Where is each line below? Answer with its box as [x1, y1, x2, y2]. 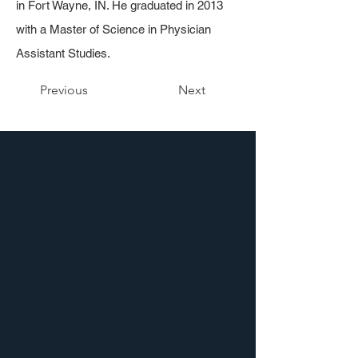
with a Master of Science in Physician [16, 22, 211, 36]
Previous [40, 82, 88, 97]
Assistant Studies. [16, 46, 110, 60]
